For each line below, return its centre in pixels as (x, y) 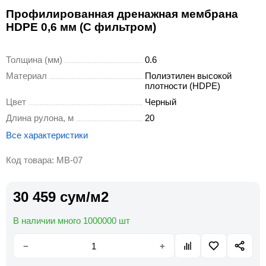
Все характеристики (47, 135)
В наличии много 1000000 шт (72, 221)
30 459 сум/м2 (61, 197)
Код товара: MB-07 (44, 160)
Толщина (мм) (34, 60)
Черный (161, 102)
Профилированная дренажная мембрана (122, 14)
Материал (26, 76)
